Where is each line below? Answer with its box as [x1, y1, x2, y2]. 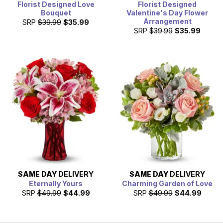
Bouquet [40, 8, 71, 17]
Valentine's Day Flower [126, 8, 208, 17]
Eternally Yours [29, 179, 83, 188]
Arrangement [143, 16, 192, 25]
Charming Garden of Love [122, 179, 213, 188]
